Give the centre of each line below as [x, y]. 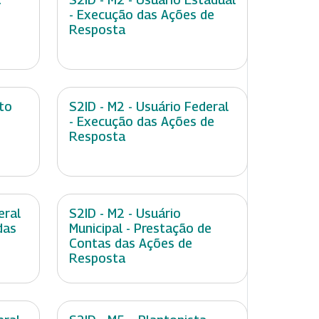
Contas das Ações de [131, 244]
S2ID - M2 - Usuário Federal [149, 107]
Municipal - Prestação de [140, 229]
